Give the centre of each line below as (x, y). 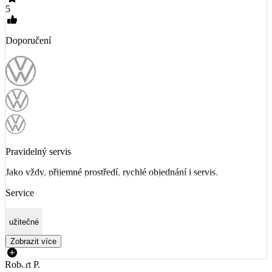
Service (20, 193)
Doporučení (28, 41)
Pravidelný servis (38, 152)
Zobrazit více (33, 242)
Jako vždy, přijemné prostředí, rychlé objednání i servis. (112, 172)
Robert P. (22, 265)
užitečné (24, 222)
